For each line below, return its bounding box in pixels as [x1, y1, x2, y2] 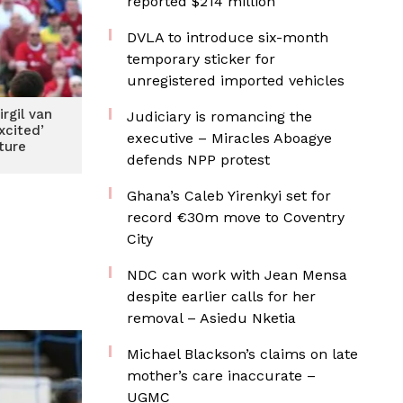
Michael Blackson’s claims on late [127, 345, 358, 363]
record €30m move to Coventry [127, 209, 345, 226]
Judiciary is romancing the [127, 108, 312, 125]
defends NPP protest [127, 151, 270, 168]
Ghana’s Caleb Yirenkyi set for [127, 187, 331, 204]
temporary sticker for [127, 50, 275, 67]
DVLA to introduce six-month [127, 29, 328, 46]
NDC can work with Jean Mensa [127, 266, 347, 283]
